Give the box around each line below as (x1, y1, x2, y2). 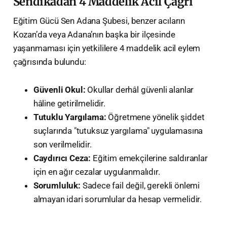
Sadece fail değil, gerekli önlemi (80, 180, 200, 191)
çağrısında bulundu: (13, 56, 86, 67)
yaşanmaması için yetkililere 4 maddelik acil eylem (13, 43, 201, 53)
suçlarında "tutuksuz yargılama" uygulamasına (33, 125, 203, 136)
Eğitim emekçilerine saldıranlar (91, 153, 208, 163)
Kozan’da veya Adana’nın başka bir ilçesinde (13, 29, 175, 40)
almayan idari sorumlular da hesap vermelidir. (33, 194, 202, 204)
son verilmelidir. (33, 139, 92, 149)
